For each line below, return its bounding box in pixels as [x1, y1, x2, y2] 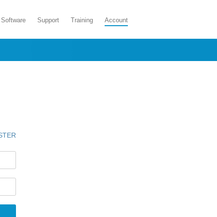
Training [71, 16, 93, 24]
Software [1, 16, 26, 24]
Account [105, 16, 128, 24]
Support [37, 16, 59, 24]
